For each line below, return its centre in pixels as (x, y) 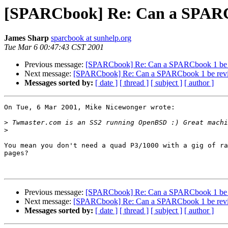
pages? (16, 153)
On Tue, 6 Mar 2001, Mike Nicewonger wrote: (90, 107)
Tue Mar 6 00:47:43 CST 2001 (54, 47)
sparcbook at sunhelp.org (91, 38)
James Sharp (26, 38)
